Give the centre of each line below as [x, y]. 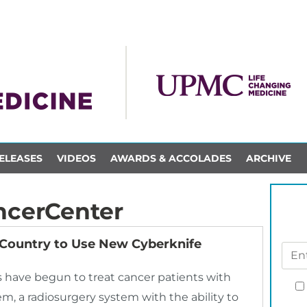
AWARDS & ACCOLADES [171, 158]
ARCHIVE [268, 158]
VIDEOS [76, 158]
